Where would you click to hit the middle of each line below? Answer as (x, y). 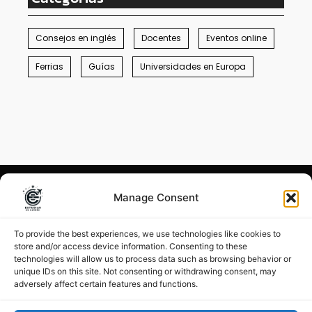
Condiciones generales (108, 221)
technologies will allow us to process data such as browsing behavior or (153, 259)
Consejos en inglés (76, 38)
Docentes (161, 38)
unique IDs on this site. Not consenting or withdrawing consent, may (145, 271)
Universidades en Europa (193, 67)
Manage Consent (156, 197)
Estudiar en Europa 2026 (160, 258)
